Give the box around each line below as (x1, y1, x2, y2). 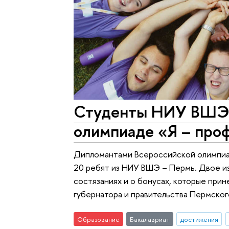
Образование (77, 214, 120, 224)
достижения (180, 214, 218, 224)
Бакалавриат (129, 214, 170, 224)
